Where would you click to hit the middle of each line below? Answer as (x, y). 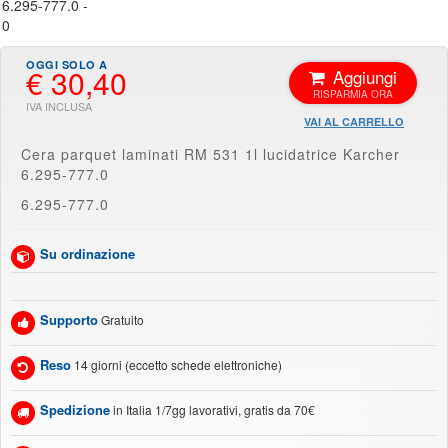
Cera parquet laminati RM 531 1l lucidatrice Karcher (210, 154)
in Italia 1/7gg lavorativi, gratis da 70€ (214, 409)
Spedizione (75, 409)
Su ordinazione (87, 253)
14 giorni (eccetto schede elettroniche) (178, 364)
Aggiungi (365, 76)
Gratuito (122, 319)
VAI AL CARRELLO (354, 121)
